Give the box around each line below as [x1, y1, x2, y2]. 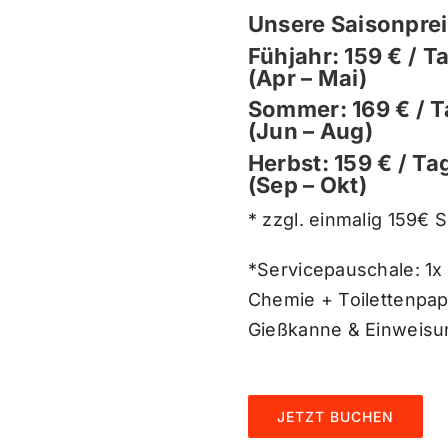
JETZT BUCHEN [276, 407, 394, 425]
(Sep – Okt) [247, 171, 367, 198]
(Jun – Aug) [247, 118, 373, 145]
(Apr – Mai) [247, 64, 367, 91]
